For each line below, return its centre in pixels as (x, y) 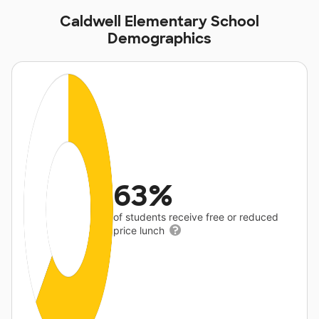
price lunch (141, 231)
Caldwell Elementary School (159, 22)
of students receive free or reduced (196, 217)
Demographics (159, 39)
